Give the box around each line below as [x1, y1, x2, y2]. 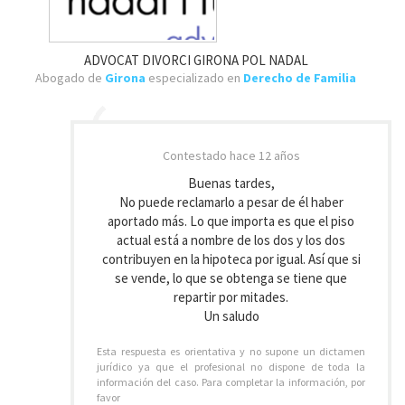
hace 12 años [229, 147, 300, 164]
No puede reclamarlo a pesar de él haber [118, 193, 344, 211]
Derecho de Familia [243, 70, 356, 86]
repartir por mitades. [174, 288, 288, 306]
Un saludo [202, 307, 259, 325]
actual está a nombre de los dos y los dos [117, 231, 345, 249]
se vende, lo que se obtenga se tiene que [115, 269, 347, 287]
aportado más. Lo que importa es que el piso [108, 212, 354, 230]
